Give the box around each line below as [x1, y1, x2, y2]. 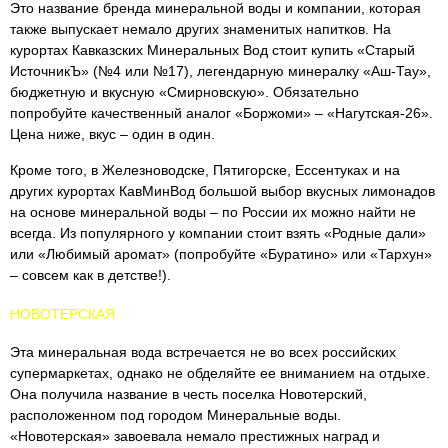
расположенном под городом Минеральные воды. [10, 407, 341, 423]
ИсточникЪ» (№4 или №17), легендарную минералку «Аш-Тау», [10, 63, 431, 79]
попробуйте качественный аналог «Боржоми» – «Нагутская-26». [10, 105, 433, 121]
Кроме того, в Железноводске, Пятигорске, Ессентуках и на [10, 162, 400, 178]
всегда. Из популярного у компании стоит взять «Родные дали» [10, 225, 426, 241]
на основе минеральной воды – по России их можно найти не [10, 204, 416, 220]
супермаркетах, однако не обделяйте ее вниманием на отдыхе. [10, 365, 430, 381]
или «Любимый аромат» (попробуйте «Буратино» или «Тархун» [10, 246, 432, 262]
